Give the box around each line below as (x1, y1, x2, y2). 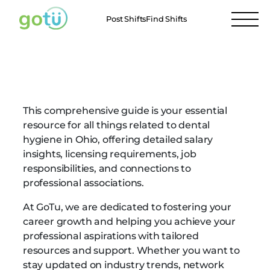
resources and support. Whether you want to (23, 245, 240, 256)
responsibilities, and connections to (23, 163, 192, 174)
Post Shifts (106, 14, 146, 24)
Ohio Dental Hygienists (33, 48, 237, 71)
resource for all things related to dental (23, 119, 210, 131)
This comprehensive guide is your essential (23, 105, 227, 116)
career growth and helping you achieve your (23, 216, 236, 227)
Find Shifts (146, 14, 187, 24)
